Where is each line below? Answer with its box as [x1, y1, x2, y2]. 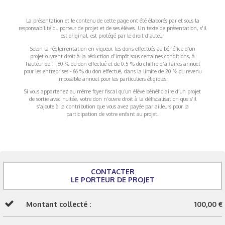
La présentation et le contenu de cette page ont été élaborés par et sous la [26, 17, 199, 24]
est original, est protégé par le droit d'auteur [61, 32, 164, 39]
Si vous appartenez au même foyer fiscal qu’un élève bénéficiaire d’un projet [24, 88, 201, 95]
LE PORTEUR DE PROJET [70, 175, 155, 184]
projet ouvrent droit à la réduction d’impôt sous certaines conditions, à [30, 52, 195, 59]
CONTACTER [90, 167, 135, 176]
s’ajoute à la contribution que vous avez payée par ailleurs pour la [36, 103, 189, 110]
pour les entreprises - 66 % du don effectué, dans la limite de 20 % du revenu [24, 67, 201, 74]
